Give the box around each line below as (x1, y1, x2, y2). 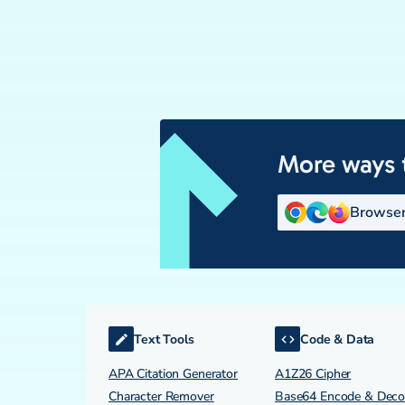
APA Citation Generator (108, 365, 238, 382)
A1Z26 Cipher (275, 365, 352, 382)
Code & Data (300, 330, 375, 348)
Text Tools (134, 330, 194, 348)
